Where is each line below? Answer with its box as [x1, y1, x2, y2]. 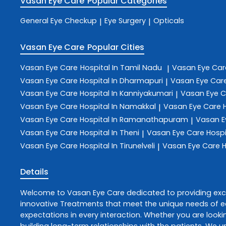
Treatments [60, 198, 103, 209]
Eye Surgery [104, 16, 146, 26]
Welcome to [20, 187, 67, 198]
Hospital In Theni [80, 127, 139, 138]
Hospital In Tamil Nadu [80, 62, 162, 73]
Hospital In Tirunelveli [80, 140, 155, 151]
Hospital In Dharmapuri [80, 75, 163, 86]
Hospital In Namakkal [80, 101, 156, 112]
